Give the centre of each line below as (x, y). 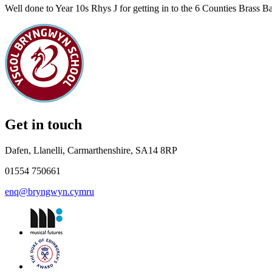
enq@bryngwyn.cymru (49, 192)
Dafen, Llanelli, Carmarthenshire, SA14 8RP (91, 151)
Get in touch (43, 125)
